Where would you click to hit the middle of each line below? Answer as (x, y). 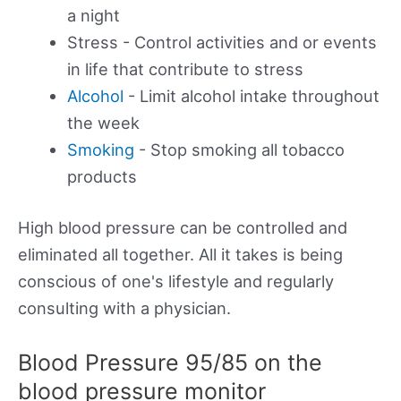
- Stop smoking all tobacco (239, 150)
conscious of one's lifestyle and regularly (176, 282)
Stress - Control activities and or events (222, 43)
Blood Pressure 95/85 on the (170, 362)
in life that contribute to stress (185, 69)
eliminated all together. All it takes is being (180, 255)
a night (93, 16)
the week (103, 123)
